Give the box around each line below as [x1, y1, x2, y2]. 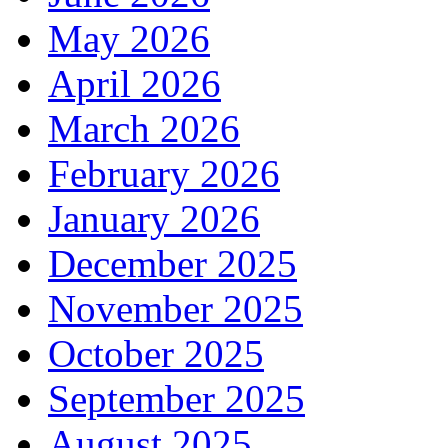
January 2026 [48, 197, 260, 241]
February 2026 [48, 152, 280, 196]
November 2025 [48, 287, 303, 331]
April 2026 [48, 62, 221, 106]
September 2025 [48, 377, 305, 421]
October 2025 [48, 332, 264, 376]
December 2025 [48, 242, 297, 286]
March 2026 [48, 107, 240, 151]
